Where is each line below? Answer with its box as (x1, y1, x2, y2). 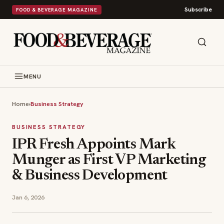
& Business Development (12, 168, 167, 183)
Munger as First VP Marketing (12, 153, 206, 168)
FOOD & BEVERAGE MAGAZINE (16, 6, 97, 13)
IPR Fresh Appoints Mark (12, 137, 176, 152)
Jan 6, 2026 (12, 193, 44, 201)
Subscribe (184, 5, 212, 13)
